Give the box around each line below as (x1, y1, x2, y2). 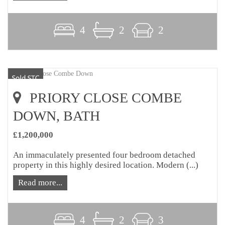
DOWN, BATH (13, 108, 100, 124)
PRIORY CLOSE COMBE (26, 90, 182, 106)
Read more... (18, 178, 62, 188)
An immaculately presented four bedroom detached (13, 150, 195, 160)
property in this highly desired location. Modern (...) (13, 160, 198, 170)
